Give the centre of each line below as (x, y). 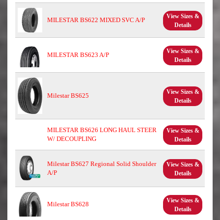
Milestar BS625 (68, 95)
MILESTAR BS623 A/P (78, 55)
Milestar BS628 (68, 204)
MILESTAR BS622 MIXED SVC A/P (96, 20)
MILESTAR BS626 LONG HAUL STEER (102, 130)
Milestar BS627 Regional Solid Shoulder (102, 164)
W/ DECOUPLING (72, 138)
